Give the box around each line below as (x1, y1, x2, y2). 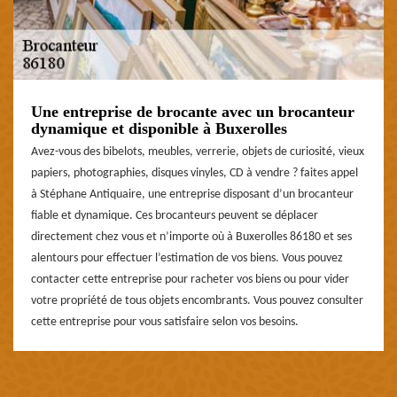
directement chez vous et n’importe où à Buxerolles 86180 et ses (31, 230, 352, 245)
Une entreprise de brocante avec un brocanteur (31, 103, 354, 121)
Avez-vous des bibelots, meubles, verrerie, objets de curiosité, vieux (31, 145, 364, 160)
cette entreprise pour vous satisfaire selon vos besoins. (31, 315, 299, 330)
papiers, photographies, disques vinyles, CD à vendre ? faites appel (31, 167, 358, 181)
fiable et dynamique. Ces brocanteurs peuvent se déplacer (31, 209, 318, 223)
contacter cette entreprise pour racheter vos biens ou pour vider (31, 273, 349, 287)
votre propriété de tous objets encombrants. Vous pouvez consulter (31, 294, 363, 308)
